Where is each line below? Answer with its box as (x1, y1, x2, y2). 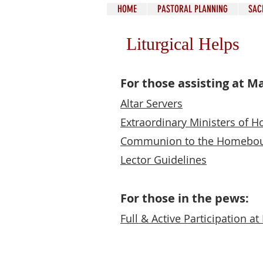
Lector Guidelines (120, 153, 207, 167)
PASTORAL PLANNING (157, 3, 228, 15)
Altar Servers (120, 96, 183, 110)
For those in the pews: (120, 190, 249, 206)
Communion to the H (120, 134, 224, 148)
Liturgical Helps (126, 34, 240, 53)
